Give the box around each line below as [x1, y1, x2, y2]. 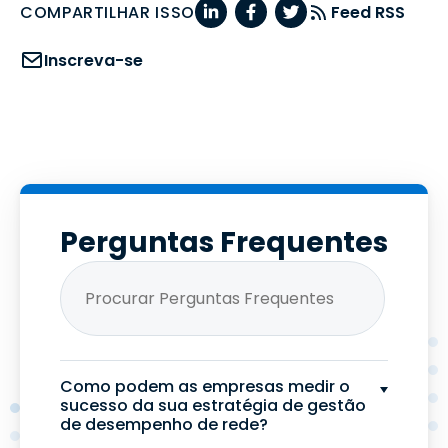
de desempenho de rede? [60, 413, 268, 436]
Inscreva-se [44, 48, 143, 72]
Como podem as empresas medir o [60, 375, 350, 398]
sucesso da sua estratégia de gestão [60, 394, 366, 417]
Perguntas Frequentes [60, 223, 388, 262]
